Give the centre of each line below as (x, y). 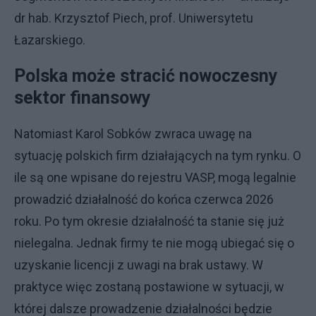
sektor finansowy (83, 98)
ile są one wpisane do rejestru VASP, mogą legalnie (155, 177)
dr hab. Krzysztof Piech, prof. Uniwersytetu (134, 18)
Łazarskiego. (51, 40)
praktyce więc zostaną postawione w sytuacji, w (149, 287)
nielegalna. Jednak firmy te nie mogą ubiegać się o (154, 243)
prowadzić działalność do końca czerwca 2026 (144, 199)
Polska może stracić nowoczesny (146, 76)
